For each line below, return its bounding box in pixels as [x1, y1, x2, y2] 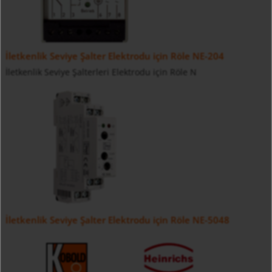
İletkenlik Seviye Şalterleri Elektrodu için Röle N [5, 66, 197, 78]
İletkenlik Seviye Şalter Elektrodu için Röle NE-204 [5, 50, 224, 63]
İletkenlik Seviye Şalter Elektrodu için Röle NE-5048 [5, 214, 229, 227]
